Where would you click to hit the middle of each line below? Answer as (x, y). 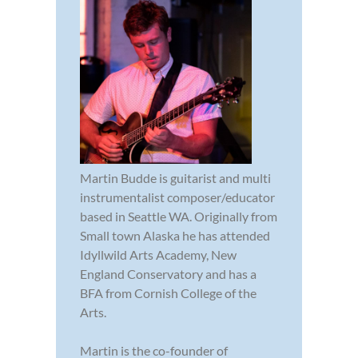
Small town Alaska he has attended (175, 235)
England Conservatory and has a (168, 273)
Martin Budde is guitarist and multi (175, 177)
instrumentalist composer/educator (177, 197)
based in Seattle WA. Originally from (179, 216)
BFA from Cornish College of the (168, 292)
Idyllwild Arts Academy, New (158, 254)
